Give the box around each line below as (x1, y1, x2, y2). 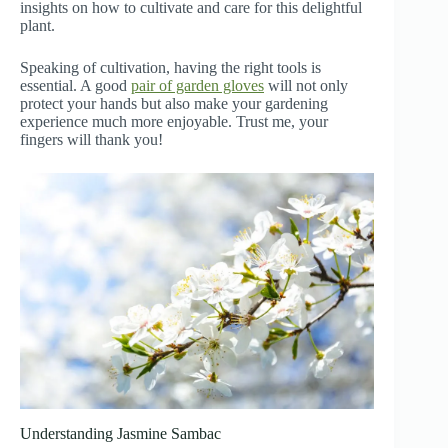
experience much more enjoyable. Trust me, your (20, 112, 328, 130)
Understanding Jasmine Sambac (20, 425, 221, 443)
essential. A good (20, 76, 131, 94)
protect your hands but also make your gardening (20, 94, 328, 112)
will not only (264, 76, 348, 94)
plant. (20, 16, 55, 34)
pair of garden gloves (131, 76, 264, 94)
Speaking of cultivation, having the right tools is (20, 58, 321, 76)
